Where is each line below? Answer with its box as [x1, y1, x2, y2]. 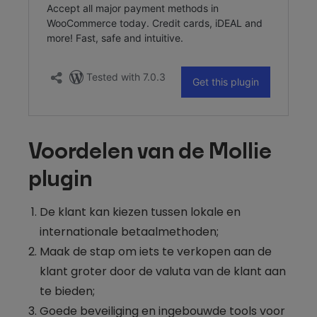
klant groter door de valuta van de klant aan [40, 263, 286, 279]
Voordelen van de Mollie [28, 141, 272, 163]
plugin [28, 168, 92, 190]
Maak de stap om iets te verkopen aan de [40, 243, 272, 260]
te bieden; [40, 282, 95, 299]
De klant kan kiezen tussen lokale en [40, 203, 241, 220]
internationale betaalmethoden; [40, 223, 219, 240]
